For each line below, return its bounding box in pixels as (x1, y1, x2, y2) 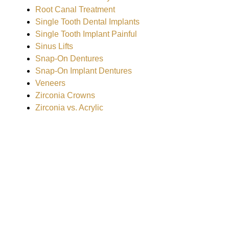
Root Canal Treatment (35, 5, 115, 14)
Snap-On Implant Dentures (35, 66, 132, 75)
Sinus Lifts (35, 42, 73, 51)
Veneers (35, 79, 65, 87)
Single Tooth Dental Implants (35, 17, 140, 26)
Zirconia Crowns (35, 91, 95, 100)
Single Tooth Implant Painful (35, 30, 137, 38)
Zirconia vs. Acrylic (35, 103, 103, 112)
